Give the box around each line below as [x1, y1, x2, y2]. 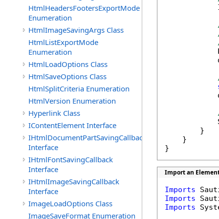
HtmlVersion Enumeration [28, 96, 116, 106]
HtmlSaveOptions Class [28, 71, 107, 81]
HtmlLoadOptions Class [28, 59, 108, 69]
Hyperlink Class [28, 108, 80, 118]
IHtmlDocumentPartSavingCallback [28, 132, 147, 142]
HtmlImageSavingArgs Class [28, 25, 124, 35]
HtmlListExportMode [28, 37, 98, 47]
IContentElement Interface [28, 120, 116, 130]
